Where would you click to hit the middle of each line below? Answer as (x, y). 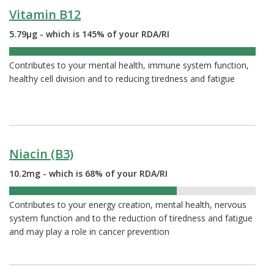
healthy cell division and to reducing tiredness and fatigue (122, 79)
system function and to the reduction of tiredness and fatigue (131, 218)
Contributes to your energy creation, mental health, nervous (128, 205)
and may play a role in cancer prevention (89, 232)
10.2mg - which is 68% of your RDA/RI (88, 174)
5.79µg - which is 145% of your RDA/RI (89, 34)
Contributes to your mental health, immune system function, (129, 65)
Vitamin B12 (45, 15)
